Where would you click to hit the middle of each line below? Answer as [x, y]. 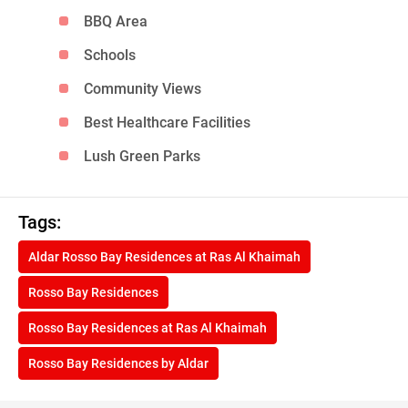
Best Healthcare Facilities [168, 123]
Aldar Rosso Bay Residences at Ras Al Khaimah [164, 257]
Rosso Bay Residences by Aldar [118, 364]
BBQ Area [116, 22]
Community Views [143, 89]
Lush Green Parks [143, 157]
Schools [110, 56]
